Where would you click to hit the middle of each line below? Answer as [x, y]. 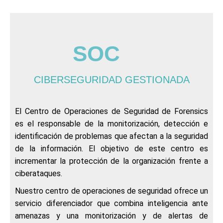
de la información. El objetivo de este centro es [111, 148]
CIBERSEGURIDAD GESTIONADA [111, 79]
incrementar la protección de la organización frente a [111, 161]
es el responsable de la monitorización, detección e [111, 123]
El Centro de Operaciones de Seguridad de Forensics [111, 111]
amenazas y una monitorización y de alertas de [111, 216]
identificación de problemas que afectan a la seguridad [111, 136]
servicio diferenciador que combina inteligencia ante [111, 203]
